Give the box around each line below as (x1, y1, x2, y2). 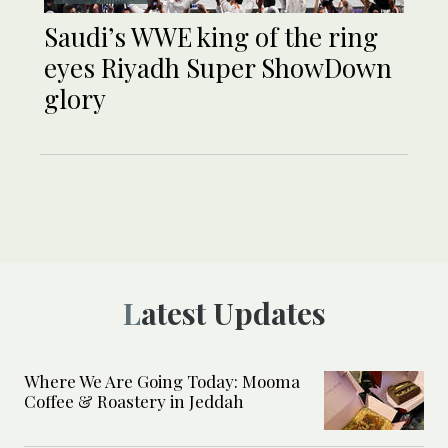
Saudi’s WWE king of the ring (44, 19, 378, 55)
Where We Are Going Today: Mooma (24, 370, 300, 393)
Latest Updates (140, 293, 326, 334)
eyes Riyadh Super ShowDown (44, 50, 392, 86)
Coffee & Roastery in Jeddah (24, 390, 244, 413)
